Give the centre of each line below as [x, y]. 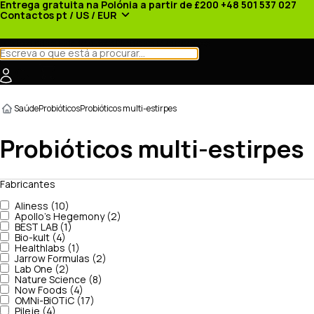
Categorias [30, 43]
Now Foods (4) [49, 290]
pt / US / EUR [87, 16]
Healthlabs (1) [47, 248]
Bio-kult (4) [40, 238]
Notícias [136, 43]
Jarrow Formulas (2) [61, 259]
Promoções [184, 43]
